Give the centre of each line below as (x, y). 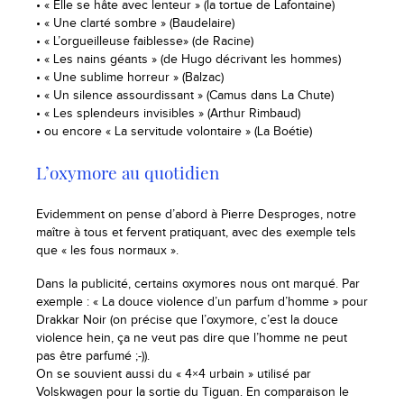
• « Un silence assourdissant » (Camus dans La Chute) (185, 95)
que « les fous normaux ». (107, 251)
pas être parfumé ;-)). (93, 357)
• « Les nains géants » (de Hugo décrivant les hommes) (188, 59)
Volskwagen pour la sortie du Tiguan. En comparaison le (193, 393)
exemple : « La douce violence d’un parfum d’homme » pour (202, 303)
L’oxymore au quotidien (128, 173)
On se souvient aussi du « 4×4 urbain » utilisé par (174, 375)
